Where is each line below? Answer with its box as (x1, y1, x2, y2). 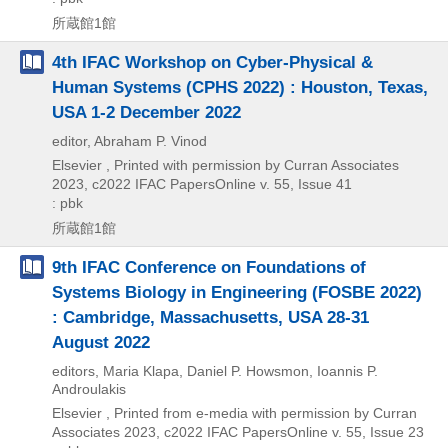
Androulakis (52, 381, 126, 398)
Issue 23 (366, 424, 424, 441)
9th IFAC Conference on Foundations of (52, 257, 366, 278)
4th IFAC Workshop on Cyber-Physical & (52, 52, 373, 73)
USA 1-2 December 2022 (52, 102, 241, 123)
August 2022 (52, 332, 150, 353)
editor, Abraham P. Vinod (52, 133, 207, 150)
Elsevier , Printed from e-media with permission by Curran (52, 405, 417, 422)
